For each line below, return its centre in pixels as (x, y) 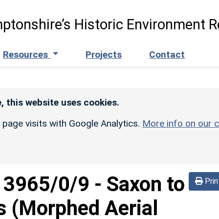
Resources (27, 54)
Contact (167, 54)
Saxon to (146, 184)
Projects (104, 54)
